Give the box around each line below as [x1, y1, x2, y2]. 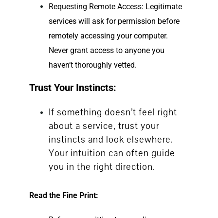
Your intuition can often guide [48, 147, 175, 160]
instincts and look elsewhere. [48, 133, 173, 146]
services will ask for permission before [48, 17, 180, 26]
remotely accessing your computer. [48, 31, 168, 41]
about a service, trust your [48, 120, 159, 133]
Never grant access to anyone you [48, 46, 164, 55]
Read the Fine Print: [29, 191, 98, 200]
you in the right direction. [48, 161, 155, 174]
